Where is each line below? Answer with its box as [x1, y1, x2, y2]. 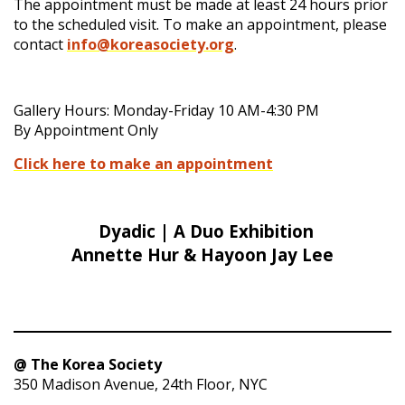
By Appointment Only [14, 120, 158, 141]
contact [14, 34, 63, 55]
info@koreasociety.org [67, 34, 234, 55]
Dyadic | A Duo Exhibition [99, 220, 314, 243]
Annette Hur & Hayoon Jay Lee [71, 243, 334, 267]
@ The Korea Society [14, 354, 165, 375]
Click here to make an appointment [14, 154, 273, 174]
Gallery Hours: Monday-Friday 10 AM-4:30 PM [14, 100, 319, 121]
